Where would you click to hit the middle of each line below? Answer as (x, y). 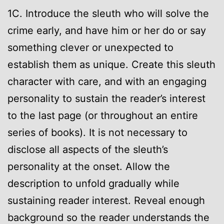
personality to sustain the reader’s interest (106, 98)
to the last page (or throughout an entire (103, 115)
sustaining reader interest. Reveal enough (106, 200)
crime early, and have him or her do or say (107, 30)
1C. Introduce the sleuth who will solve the (108, 13)
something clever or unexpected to (90, 47)
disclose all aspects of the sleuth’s (88, 149)
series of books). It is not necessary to (97, 132)
